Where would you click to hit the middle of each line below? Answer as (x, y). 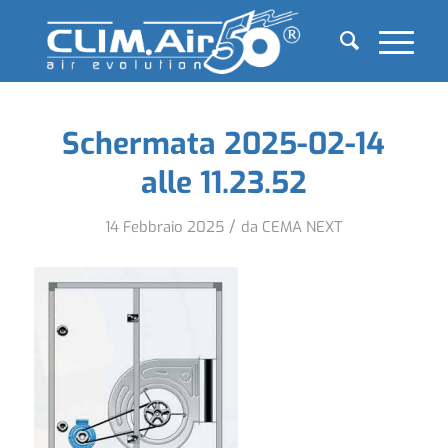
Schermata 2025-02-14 (224, 144)
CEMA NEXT (302, 227)
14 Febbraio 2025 (165, 227)
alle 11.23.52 (223, 183)
